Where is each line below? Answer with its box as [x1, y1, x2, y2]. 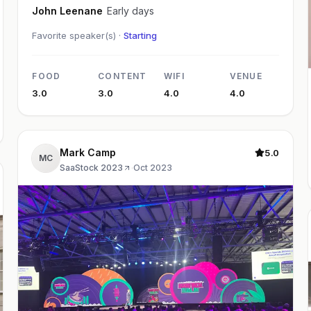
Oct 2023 [133, 162, 173, 173]
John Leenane [32, 4, 103, 17]
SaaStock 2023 [60, 162, 124, 173]
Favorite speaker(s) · [32, 29, 124, 41]
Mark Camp [60, 146, 117, 158]
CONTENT [98, 70, 147, 81]
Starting [124, 29, 158, 41]
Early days [107, 4, 155, 17]
